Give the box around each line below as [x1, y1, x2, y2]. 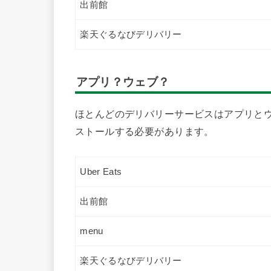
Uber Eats [80, 166, 122, 177]
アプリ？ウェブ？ [76, 75, 170, 88]
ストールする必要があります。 [75, 126, 214, 137]
